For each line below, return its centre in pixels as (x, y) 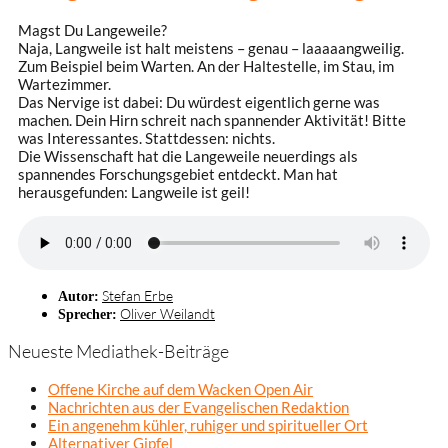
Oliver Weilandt (167, 313)
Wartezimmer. (64, 83)
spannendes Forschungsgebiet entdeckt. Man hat (178, 173)
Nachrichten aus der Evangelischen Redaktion (198, 406)
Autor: (78, 295)
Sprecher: (87, 313)
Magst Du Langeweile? (92, 29)
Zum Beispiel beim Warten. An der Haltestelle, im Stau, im (206, 65)
